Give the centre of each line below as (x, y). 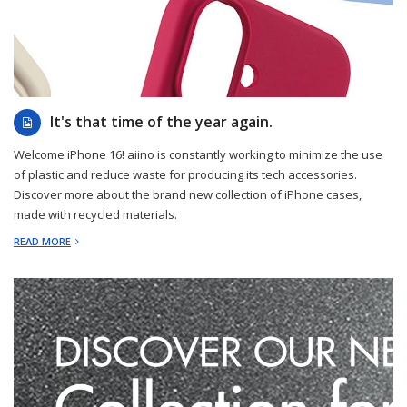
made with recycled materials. (95, 215)
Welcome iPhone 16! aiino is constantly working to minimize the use (198, 155)
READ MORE (42, 242)
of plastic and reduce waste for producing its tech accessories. (185, 175)
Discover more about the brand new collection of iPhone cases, (188, 195)
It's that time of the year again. (161, 122)
